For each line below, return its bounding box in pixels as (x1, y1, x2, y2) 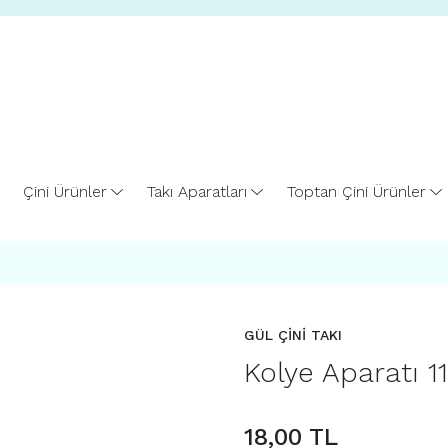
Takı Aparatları (146, 182, 247, 201)
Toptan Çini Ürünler (286, 182, 426, 201)
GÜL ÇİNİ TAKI (244, 327, 342, 343)
